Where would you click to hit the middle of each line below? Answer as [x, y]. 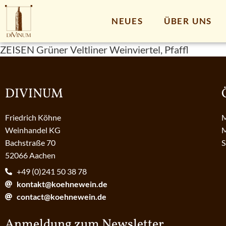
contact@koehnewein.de [61, 197]
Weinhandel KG [33, 130]
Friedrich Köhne [33, 118]
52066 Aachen [30, 155]
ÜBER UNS [188, 21]
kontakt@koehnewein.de [62, 184]
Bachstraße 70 [30, 143]
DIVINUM [34, 94]
